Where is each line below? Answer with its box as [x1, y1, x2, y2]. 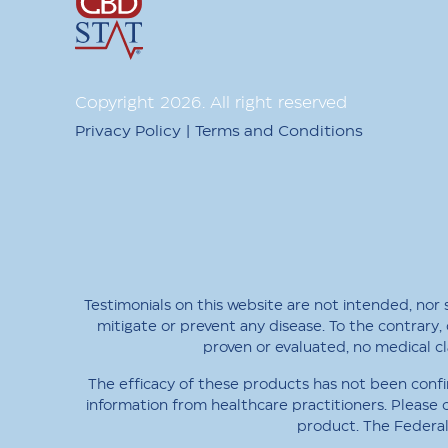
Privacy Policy [75, 124, 181, 139]
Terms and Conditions [195, 124, 363, 139]
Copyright [75, 96, 160, 111]
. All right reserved [202, 96, 347, 111]
